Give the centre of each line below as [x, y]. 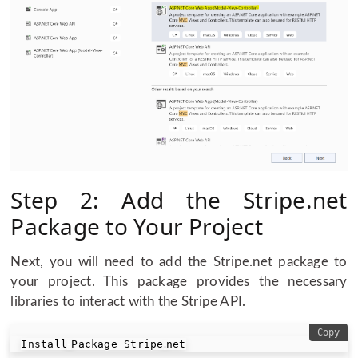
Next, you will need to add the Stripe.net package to [179, 261]
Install [44, 344]
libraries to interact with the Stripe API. [128, 301]
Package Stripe [117, 344]
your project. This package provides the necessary [179, 281]
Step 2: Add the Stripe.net [179, 199]
